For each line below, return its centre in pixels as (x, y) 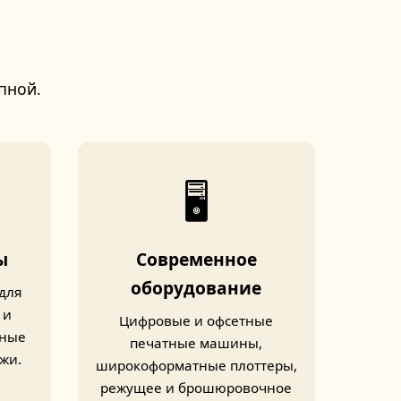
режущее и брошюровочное (196, 388)
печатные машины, (196, 343)
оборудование (196, 288)
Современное (196, 259)
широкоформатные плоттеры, (196, 365)
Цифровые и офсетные (196, 320)
